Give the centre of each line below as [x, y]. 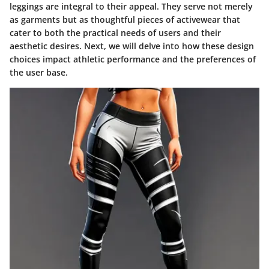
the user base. [39, 73]
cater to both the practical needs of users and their [115, 33]
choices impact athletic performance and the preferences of [133, 59]
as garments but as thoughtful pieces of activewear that [125, 20]
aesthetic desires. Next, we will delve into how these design [132, 46]
